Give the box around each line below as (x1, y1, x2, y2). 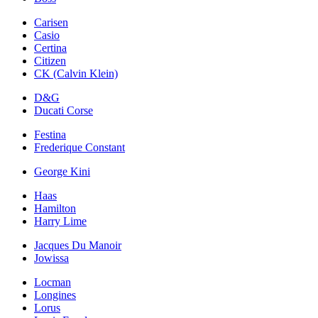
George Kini (34, 165, 90, 178)
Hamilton (34, 202, 76, 215)
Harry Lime (34, 215, 87, 228)
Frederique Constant (34, 141, 125, 154)
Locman (34, 276, 71, 289)
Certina (34, 42, 67, 55)
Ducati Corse (34, 104, 93, 117)
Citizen (34, 55, 66, 67)
